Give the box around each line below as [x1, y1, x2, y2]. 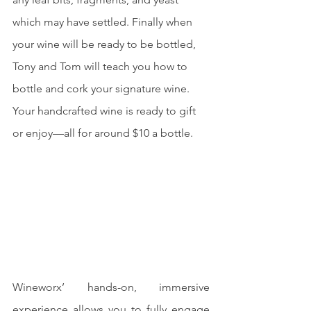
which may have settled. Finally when [12, 15, 195, 29]
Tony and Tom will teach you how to [12, 60, 190, 74]
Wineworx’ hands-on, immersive [12, 280, 210, 294]
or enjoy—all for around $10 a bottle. [12, 126, 193, 140]
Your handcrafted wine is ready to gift [12, 104, 199, 118]
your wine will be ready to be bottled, [12, 37, 199, 51]
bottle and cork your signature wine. [12, 82, 192, 96]
